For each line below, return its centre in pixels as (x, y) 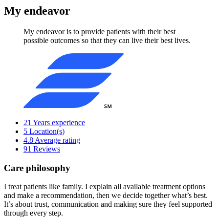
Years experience (59, 123)
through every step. (33, 213)
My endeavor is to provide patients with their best (99, 32)
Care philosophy (37, 168)
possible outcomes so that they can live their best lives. (107, 41)
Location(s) (47, 131)
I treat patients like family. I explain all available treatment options (105, 187)
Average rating (57, 140)
